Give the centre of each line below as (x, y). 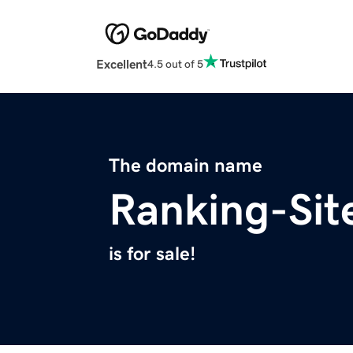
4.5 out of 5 (175, 63)
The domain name (186, 166)
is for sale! (152, 254)
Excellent (122, 64)
